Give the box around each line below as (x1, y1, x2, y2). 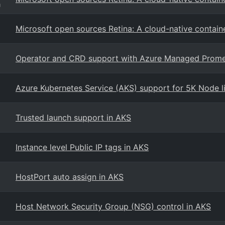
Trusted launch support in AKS (16, 113, 131, 123)
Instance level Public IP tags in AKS (16, 142, 149, 152)
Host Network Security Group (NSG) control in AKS (16, 201, 211, 211)
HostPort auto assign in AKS (16, 172, 124, 182)
